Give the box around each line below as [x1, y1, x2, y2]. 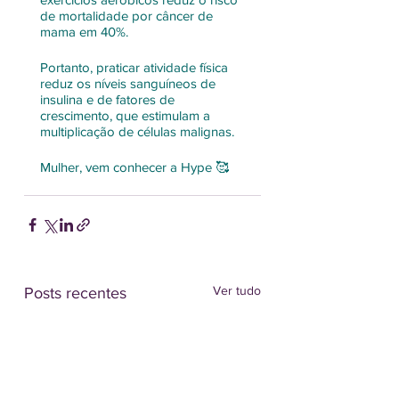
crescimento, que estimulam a [40, 107, 214, 123]
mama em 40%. [40, 23, 132, 39]
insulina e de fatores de [40, 91, 178, 107]
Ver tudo [213, 282, 261, 297]
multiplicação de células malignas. [40, 123, 238, 139]
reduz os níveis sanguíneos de [40, 75, 219, 91]
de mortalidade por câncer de [40, 7, 216, 23]
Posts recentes [24, 283, 126, 302]
